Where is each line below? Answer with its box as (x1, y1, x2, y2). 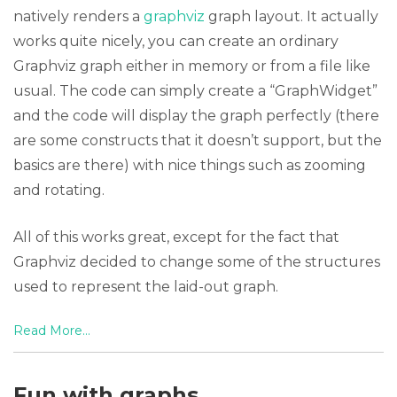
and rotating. (13, 182, 105, 198)
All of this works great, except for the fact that (13, 229, 339, 245)
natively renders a (13, 8, 144, 25)
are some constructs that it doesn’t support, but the (13, 132, 382, 149)
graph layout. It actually (205, 8, 378, 25)
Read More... (13, 323, 90, 339)
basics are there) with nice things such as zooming (13, 157, 366, 174)
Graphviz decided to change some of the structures (13, 253, 380, 270)
